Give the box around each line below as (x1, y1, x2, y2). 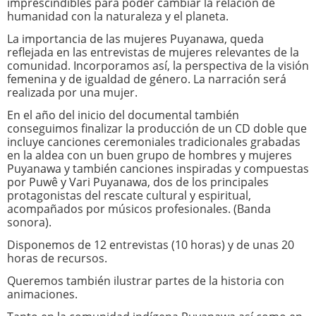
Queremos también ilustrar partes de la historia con (7, 273, 284, 288)
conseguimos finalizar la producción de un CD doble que (7, 121, 307, 136)
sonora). (7, 214, 51, 230)
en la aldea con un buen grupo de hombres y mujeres (7, 147, 292, 163)
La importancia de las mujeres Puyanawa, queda (7, 31, 264, 47)
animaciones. (7, 286, 78, 302)
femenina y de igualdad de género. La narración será (7, 71, 286, 87)
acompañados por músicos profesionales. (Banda (7, 201, 271, 217)
